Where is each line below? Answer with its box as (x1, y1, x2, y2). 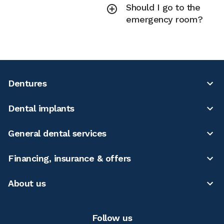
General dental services (8, 128, 106, 138)
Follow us (91, 212, 132, 223)
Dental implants (8, 103, 74, 113)
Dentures (8, 78, 46, 88)
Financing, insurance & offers (8, 153, 131, 163)
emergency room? (126, 14, 203, 24)
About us (8, 178, 45, 188)
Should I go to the (126, 2, 200, 12)
